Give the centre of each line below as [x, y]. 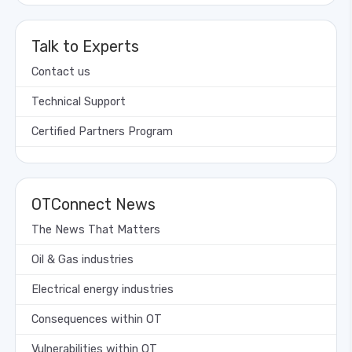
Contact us [61, 71]
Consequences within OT [97, 319]
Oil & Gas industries [82, 259]
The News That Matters [96, 229]
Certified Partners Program [102, 131]
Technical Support [79, 101]
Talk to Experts [85, 46]
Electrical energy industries [103, 289]
